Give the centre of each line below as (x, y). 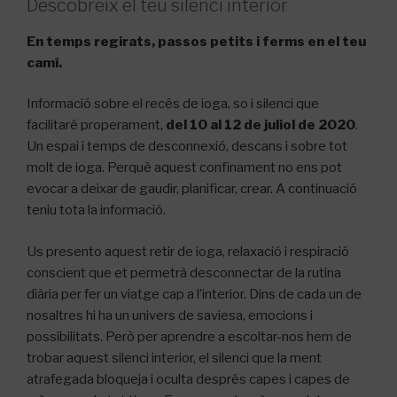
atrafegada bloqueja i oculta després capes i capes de (188, 379)
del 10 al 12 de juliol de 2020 (261, 125)
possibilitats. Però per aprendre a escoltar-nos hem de (189, 336)
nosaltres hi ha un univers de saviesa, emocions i (170, 315)
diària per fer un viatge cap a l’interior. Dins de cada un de (194, 294)
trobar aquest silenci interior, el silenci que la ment (174, 358)
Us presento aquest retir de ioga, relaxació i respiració (188, 251)
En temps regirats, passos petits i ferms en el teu (196, 41)
